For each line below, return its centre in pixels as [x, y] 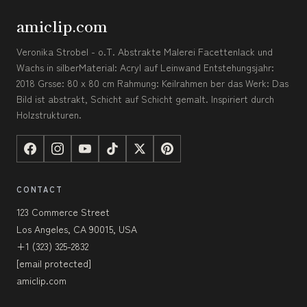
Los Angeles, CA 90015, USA [77, 229]
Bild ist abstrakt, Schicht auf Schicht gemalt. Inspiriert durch [145, 99]
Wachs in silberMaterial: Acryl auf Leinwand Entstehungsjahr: [145, 67]
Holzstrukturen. [49, 115]
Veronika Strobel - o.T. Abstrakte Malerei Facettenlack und [145, 52]
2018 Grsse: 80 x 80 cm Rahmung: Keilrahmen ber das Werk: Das [152, 83]
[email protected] [54, 263]
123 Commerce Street [63, 212]
